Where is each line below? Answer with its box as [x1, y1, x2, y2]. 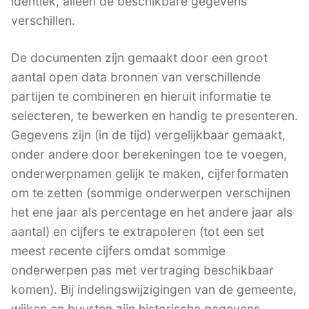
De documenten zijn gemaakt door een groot [11, 50, 268, 66]
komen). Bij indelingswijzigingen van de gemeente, [11, 282, 297, 297]
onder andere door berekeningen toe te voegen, [11, 147, 287, 162]
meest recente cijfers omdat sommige [11, 243, 226, 259]
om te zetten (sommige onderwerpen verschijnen [11, 186, 290, 201]
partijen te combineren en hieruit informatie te [11, 89, 271, 104]
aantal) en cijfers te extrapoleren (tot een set [11, 224, 264, 239]
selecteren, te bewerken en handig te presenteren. [11, 108, 298, 123]
